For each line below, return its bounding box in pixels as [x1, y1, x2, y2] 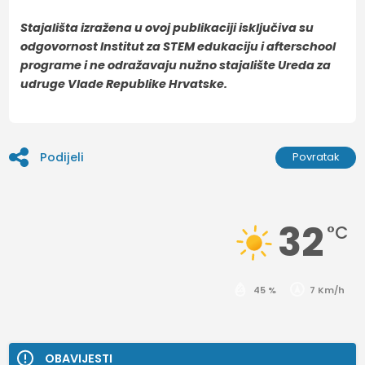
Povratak [292, 149, 340, 165]
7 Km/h [310, 284, 345, 297]
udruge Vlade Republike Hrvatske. [20, 75, 228, 92]
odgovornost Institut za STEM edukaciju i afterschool [20, 37, 336, 55]
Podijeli [40, 148, 85, 165]
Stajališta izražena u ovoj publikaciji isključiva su [20, 19, 314, 36]
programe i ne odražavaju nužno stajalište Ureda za [20, 56, 332, 73]
